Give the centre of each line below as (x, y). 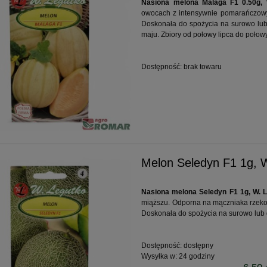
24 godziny (197, 256)
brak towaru (203, 66)
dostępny (199, 245)
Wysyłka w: (159, 256)
